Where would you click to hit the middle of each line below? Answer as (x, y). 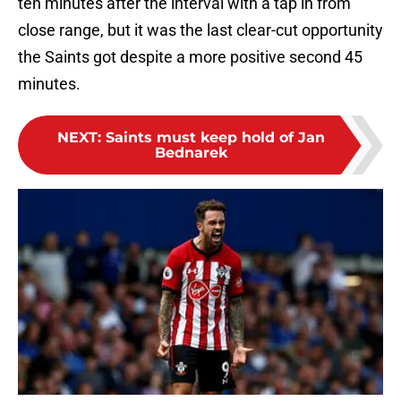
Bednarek (191, 153)
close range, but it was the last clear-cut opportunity (200, 30)
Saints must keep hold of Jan (215, 138)
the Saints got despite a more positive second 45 (190, 57)
